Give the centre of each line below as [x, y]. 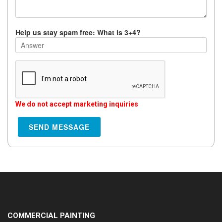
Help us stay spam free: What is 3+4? [78, 32]
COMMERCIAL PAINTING [51, 216]
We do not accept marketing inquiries [77, 104]
